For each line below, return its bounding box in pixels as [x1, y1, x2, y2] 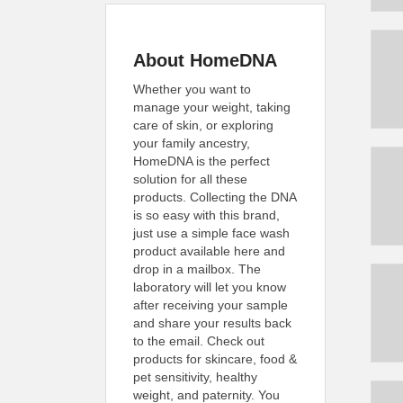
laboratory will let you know [133, 280, 286, 294]
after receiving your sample [133, 298, 288, 312]
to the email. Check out [133, 334, 264, 348]
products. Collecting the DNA [133, 190, 296, 204]
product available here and [133, 244, 285, 258]
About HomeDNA [133, 50, 277, 70]
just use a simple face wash [133, 226, 290, 240]
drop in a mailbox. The [133, 262, 261, 276]
